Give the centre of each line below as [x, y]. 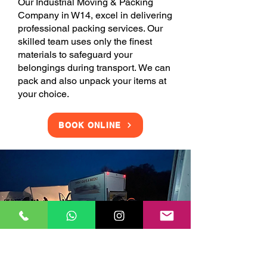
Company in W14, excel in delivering [95, 15]
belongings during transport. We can [94, 68]
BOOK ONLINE [90, 125]
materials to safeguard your [75, 55]
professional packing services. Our [90, 28]
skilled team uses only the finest [85, 41]
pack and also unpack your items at [92, 81]
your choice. [44, 94]
